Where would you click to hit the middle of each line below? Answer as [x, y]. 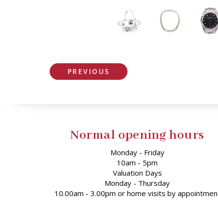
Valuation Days [137, 173]
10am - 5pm [137, 163]
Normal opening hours [137, 136]
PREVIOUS [89, 72]
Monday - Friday [137, 153]
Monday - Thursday [137, 183]
